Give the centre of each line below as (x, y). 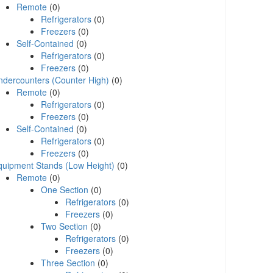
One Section (64, 190)
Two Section (64, 226)
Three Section (68, 263)
